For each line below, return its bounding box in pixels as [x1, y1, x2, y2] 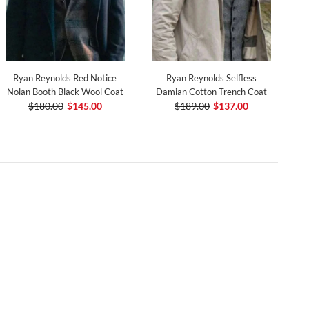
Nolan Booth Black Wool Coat [6, 86, 123, 98]
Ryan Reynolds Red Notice [13, 72, 117, 84]
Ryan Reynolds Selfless [166, 72, 257, 84]
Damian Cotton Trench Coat [156, 86, 268, 98]
